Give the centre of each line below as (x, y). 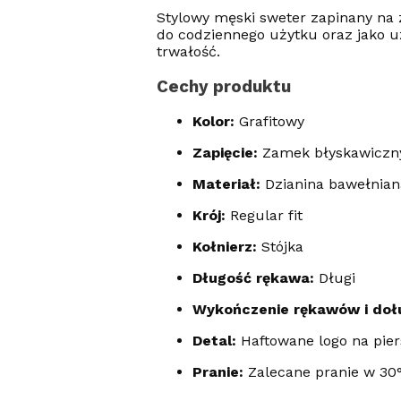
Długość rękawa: (253, 278)
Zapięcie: (225, 153)
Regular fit (264, 216)
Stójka (280, 247)
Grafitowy (269, 122)
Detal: (214, 341)
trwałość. (188, 51)
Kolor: (213, 122)
